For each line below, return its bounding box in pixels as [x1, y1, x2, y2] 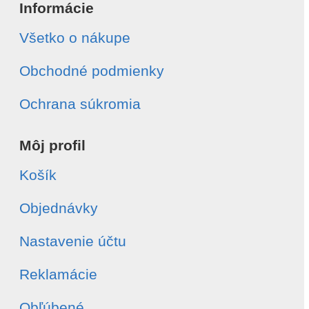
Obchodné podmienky [19, 63, 164, 79]
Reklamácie [19, 266, 97, 282]
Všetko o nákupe [19, 30, 130, 46]
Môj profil [19, 137, 86, 153]
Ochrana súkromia [19, 96, 141, 112]
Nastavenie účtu [19, 233, 126, 249]
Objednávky [19, 200, 98, 216]
